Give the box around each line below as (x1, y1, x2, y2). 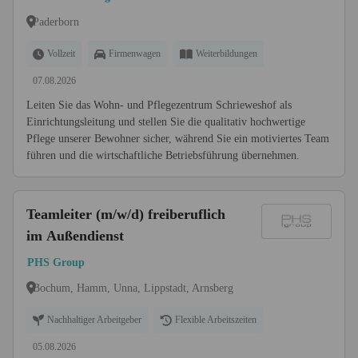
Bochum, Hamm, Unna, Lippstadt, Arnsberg (33, 281, 233, 294)
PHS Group (27, 257, 85, 268)
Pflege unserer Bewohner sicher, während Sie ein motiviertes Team (26, 133, 329, 145)
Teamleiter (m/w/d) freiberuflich (26, 206, 225, 222)
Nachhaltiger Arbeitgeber (47, 314, 141, 325)
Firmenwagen (109, 48, 161, 59)
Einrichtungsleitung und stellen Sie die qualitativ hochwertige (26, 116, 305, 128)
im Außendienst (26, 228, 124, 244)
